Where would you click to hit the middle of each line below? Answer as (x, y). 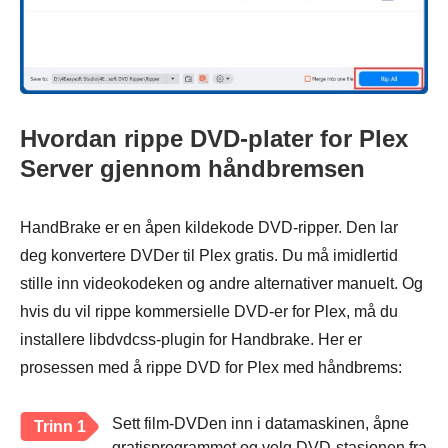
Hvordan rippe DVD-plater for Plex (214, 139)
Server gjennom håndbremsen (192, 169)
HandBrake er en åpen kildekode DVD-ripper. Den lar (209, 228)
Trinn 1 (60, 427)
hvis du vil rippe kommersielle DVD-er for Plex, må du (209, 312)
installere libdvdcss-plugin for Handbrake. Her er (191, 340)
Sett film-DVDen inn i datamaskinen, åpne (260, 424)
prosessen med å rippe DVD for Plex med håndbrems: (211, 368)
